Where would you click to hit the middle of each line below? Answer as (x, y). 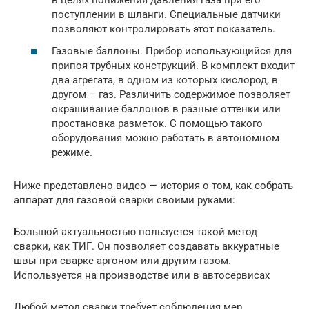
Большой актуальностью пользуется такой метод (136, 231)
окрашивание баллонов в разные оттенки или (166, 109)
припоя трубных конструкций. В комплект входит (173, 65)
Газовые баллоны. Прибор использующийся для (172, 51)
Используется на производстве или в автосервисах (142, 275)
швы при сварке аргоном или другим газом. (122, 260)
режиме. (72, 152)
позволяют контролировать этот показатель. (163, 29)
